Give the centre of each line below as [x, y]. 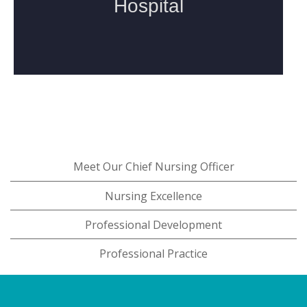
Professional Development [153, 224]
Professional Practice [153, 254]
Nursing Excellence [153, 196]
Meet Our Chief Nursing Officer [153, 167]
